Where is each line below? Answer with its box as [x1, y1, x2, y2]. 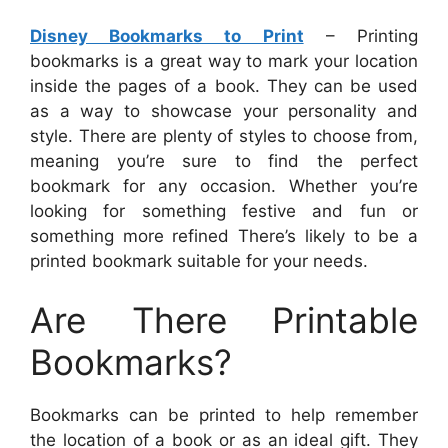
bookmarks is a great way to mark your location [30, 50, 418, 71]
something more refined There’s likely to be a [30, 225, 418, 246]
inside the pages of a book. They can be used [30, 75, 418, 96]
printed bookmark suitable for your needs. [30, 250, 368, 271]
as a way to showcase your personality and [30, 100, 418, 121]
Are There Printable [30, 299, 418, 342]
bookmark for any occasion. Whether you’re [30, 175, 418, 196]
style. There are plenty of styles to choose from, [30, 125, 418, 146]
